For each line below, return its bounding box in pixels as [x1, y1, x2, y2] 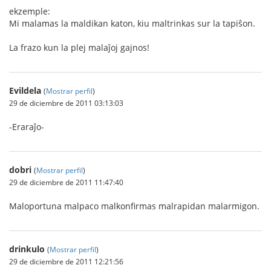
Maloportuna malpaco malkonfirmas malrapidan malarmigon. [9, 200, 260, 212]
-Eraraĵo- [9, 121, 44, 132]
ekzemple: [9, 5, 50, 17]
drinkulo [9, 243, 45, 255]
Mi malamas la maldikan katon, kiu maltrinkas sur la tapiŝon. [9, 18, 255, 29]
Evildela [9, 85, 41, 96]
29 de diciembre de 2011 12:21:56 [9, 256, 123, 266]
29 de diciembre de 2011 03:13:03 [9, 98, 123, 108]
